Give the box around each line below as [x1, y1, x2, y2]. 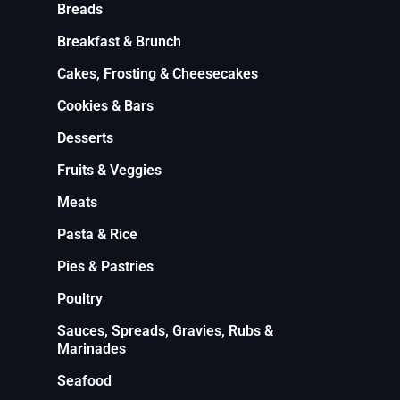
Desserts [57, 129, 113, 146]
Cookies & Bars [57, 96, 154, 114]
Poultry [57, 289, 103, 307]
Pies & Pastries [57, 257, 154, 275]
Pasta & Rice [57, 225, 137, 243]
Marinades [57, 339, 126, 357]
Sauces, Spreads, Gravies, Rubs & [57, 321, 273, 339]
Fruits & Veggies [57, 161, 162, 179]
